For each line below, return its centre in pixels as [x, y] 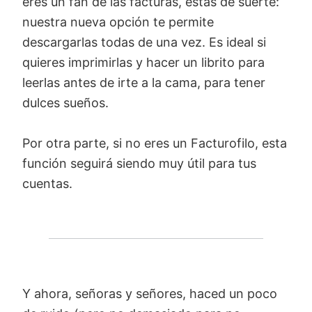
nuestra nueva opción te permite [118, 22]
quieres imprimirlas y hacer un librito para [143, 63]
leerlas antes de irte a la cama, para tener [144, 83]
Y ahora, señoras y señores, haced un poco [150, 294]
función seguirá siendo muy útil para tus [139, 164]
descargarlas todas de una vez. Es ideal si [144, 42]
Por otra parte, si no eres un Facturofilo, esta [155, 143]
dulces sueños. [65, 103]
